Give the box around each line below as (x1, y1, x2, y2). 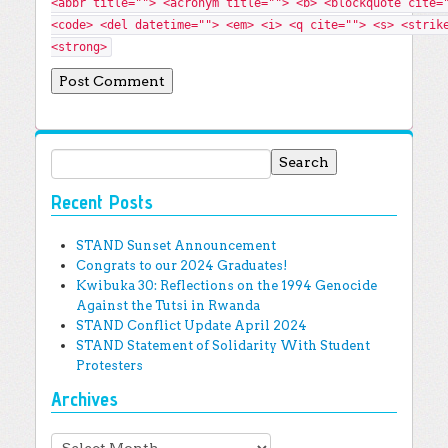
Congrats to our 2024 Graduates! (76, 257, 287, 273)
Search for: (51, 150, 129, 167)
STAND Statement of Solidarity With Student (76, 337, 370, 353)
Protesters (76, 357, 143, 373)
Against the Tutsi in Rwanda (76, 297, 260, 313)
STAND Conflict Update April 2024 (76, 317, 307, 333)
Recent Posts (51, 189, 153, 214)
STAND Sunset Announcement (76, 237, 276, 253)
